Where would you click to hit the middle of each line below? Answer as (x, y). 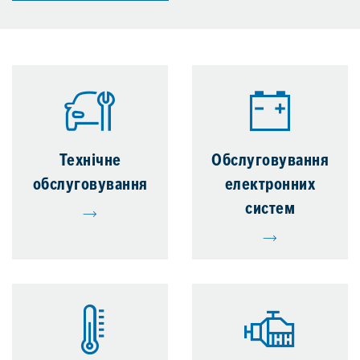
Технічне (90, 162)
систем (270, 210)
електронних (270, 186)
